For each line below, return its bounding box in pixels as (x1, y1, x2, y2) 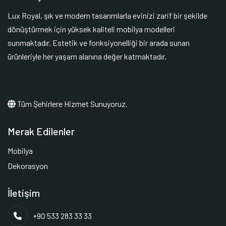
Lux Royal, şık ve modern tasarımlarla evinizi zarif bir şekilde (8, 10, 207, 20)
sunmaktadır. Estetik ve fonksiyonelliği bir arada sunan (8, 37, 190, 47)
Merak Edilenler (8, 125, 75, 137)
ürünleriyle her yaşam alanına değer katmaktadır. (8, 51, 168, 61)
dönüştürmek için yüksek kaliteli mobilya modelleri (8, 24, 175, 34)
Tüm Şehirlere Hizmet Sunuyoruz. (16, 98, 128, 108)
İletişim (8, 186, 40, 199)
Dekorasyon (8, 160, 48, 171)
